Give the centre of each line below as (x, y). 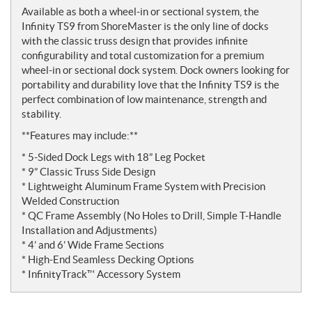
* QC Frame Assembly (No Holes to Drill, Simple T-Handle (151, 215)
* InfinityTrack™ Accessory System (101, 274)
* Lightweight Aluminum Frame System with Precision (143, 186)
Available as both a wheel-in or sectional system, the (140, 11)
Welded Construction (70, 201)
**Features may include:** (80, 135)
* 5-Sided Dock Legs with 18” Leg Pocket (114, 157)
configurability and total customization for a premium (143, 55)
